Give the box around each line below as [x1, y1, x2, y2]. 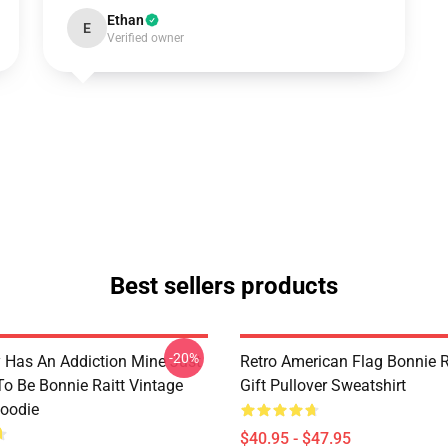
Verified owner [106, 31, 184, 45]
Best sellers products [110, 272, 338, 300]
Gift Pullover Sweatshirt [240, 376, 406, 395]
